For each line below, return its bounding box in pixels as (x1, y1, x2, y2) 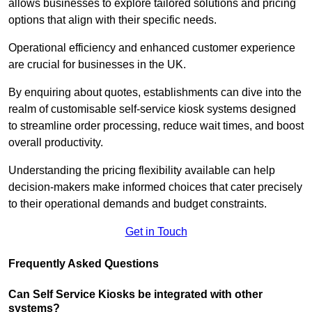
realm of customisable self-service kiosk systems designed (8, 103, 296, 116)
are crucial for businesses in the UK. (8, 58, 186, 71)
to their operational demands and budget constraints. (8, 198, 267, 210)
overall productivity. (8, 136, 106, 149)
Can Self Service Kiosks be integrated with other (8, 288, 263, 301)
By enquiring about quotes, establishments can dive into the (8, 86, 302, 99)
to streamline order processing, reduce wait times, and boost (8, 120, 304, 132)
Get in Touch (125, 226, 187, 238)
